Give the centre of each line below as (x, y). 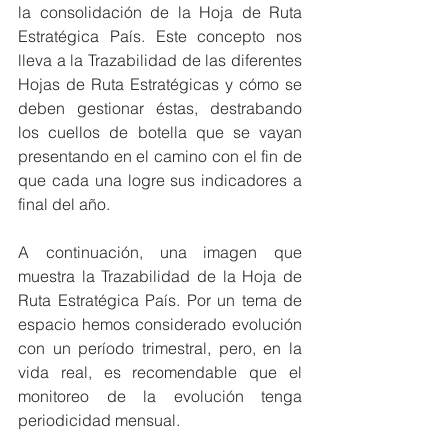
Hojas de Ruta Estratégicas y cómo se (160, 84)
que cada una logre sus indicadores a (160, 180)
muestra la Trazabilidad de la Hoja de (160, 276)
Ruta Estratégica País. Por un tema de (160, 300)
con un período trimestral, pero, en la (160, 348)
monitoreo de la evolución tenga (160, 396)
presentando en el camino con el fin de (160, 156)
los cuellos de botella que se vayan (160, 132)
